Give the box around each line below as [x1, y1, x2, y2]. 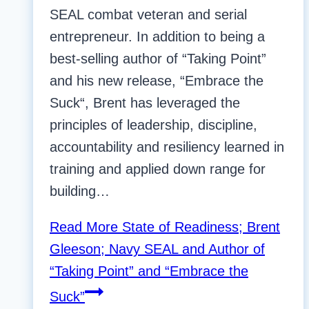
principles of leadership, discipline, [50, 117, 257, 133]
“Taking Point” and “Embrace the [50, 263, 248, 279]
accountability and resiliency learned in [50, 139, 284, 155]
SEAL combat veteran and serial [50, 7, 247, 23]
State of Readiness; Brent [118, 219, 280, 235]
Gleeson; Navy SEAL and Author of [50, 241, 265, 257]
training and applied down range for [50, 161, 266, 177]
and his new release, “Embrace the [50, 73, 263, 89]
